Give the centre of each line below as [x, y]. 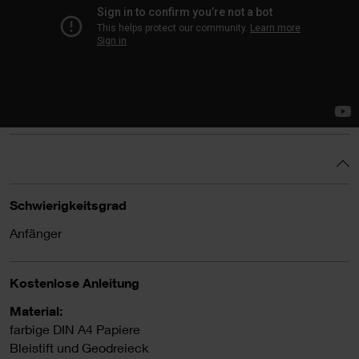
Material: [36, 311]
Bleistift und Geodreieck [79, 347]
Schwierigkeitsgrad [68, 205]
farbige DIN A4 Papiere [75, 329]
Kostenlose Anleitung [75, 282]
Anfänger [36, 233]
